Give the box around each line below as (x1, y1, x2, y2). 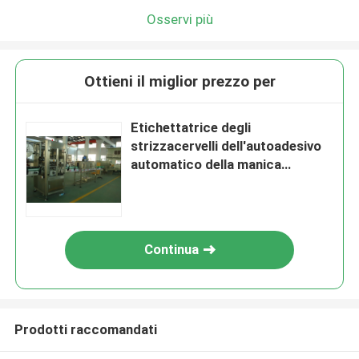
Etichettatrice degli (131, 119, 252, 136)
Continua (144, 241, 200, 258)
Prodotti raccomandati (14, 321, 157, 337)
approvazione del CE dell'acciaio (131, 175, 329, 192)
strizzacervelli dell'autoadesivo (131, 138, 322, 155)
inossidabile (131, 193, 204, 210)
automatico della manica (131, 156, 282, 173)
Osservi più (146, 10, 213, 27)
